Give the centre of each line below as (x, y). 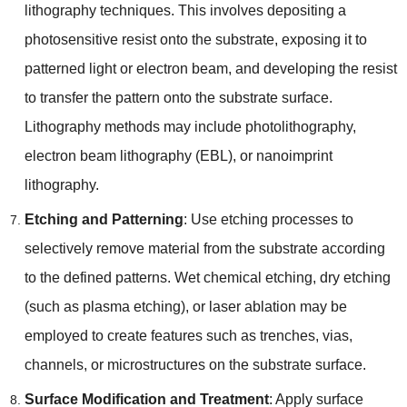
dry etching (355, 277)
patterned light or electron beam (126, 68)
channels (54, 364)
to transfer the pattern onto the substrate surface (176, 97)
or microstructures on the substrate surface (226, 364)
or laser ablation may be (269, 306)
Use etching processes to (272, 219)
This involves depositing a (262, 10)
